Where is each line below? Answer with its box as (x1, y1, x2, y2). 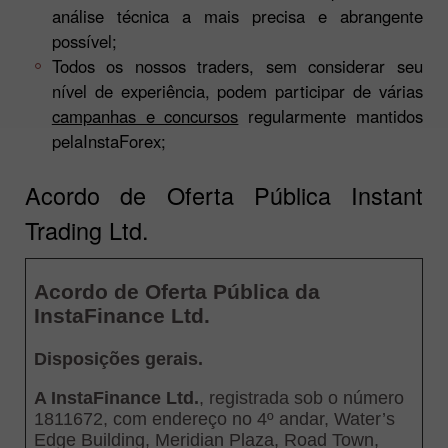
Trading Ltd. (25, 212, 149, 247)
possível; (51, 28, 117, 53)
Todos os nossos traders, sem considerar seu (51, 53, 423, 78)
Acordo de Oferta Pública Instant (25, 177, 423, 212)
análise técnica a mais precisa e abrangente (51, 3, 423, 28)
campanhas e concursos (51, 103, 239, 128)
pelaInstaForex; (51, 128, 166, 153)
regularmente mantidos (238, 103, 424, 128)
